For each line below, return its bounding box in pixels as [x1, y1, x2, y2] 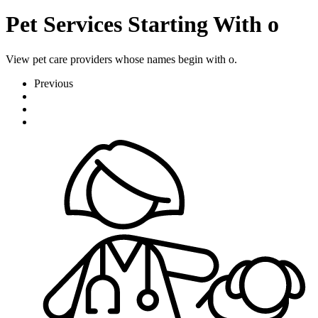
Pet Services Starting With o [6, 11, 279, 38]
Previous [34, 77, 73, 89]
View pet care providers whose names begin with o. [6, 53, 237, 65]
